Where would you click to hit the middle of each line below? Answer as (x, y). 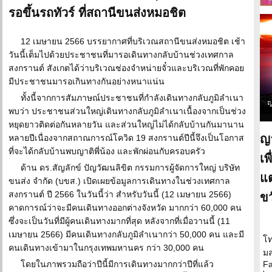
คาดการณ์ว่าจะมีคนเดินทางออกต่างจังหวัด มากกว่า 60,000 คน (125, 208)
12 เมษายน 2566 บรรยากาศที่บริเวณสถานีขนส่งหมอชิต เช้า (133, 41)
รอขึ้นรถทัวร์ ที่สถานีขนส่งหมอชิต (97, 13)
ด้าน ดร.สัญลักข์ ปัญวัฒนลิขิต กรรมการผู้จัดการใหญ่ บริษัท (130, 168)
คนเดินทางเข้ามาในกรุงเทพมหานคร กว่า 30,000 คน (106, 248)
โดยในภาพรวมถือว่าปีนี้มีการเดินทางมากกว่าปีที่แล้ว (117, 264)
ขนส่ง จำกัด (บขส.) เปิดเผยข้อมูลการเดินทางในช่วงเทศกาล (119, 181)
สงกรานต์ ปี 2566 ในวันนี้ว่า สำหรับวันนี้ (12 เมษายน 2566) (120, 194)
